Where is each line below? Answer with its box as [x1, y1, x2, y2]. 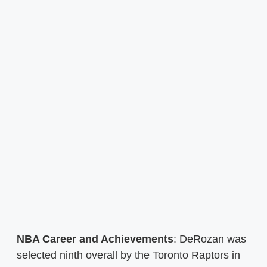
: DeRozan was [173, 232, 246, 245]
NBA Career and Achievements [17, 232, 173, 245]
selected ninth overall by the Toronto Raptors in [17, 249, 240, 261]
